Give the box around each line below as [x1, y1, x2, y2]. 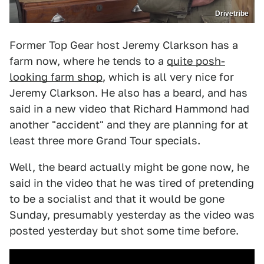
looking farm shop [9, 71, 103, 84]
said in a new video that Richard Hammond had [9, 103, 249, 115]
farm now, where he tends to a [9, 55, 167, 68]
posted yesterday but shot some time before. [9, 225, 239, 237]
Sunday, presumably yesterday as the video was [9, 209, 255, 222]
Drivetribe [215, 9, 249, 18]
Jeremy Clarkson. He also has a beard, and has [9, 87, 247, 100]
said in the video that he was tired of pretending [9, 177, 254, 190]
